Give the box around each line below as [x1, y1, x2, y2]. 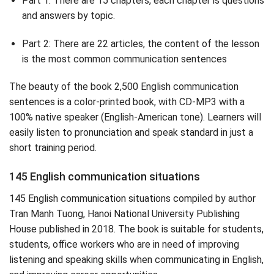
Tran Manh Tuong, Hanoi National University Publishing [9, 208, 240, 220]
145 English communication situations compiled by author [9, 193, 256, 205]
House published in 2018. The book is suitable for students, [9, 223, 264, 235]
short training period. [9, 142, 97, 154]
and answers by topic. [21, 9, 115, 21]
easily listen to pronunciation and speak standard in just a [9, 127, 253, 139]
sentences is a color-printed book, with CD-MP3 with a [9, 96, 245, 108]
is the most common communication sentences [21, 53, 227, 65]
